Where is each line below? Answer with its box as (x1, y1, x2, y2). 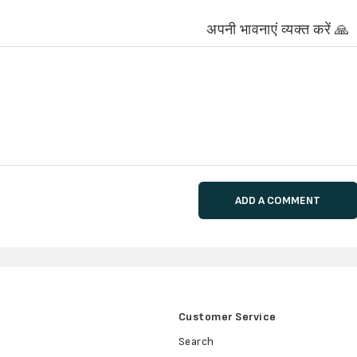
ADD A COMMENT (235, 194, 321, 208)
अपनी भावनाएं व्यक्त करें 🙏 (206, 22, 350, 39)
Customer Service (178, 310, 277, 324)
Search (178, 335, 214, 349)
